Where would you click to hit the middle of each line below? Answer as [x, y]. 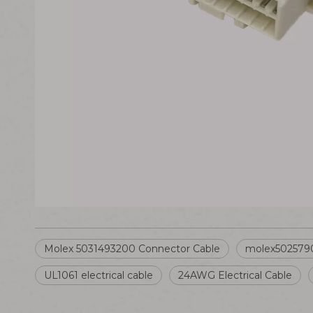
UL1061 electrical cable [99, 275]
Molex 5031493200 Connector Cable [132, 249]
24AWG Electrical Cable [235, 275]
